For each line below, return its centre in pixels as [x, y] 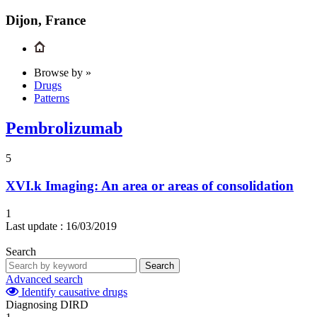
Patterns [52, 98]
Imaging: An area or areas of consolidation [169, 185]
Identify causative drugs [73, 292]
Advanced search [44, 279]
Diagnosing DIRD [47, 304]
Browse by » [63, 73]
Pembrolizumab [64, 128]
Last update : [34, 226]
